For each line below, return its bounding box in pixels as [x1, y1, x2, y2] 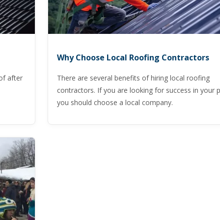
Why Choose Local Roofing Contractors [56, 52, 209, 63]
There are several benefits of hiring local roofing [56, 73, 210, 82]
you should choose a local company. [56, 98, 173, 107]
